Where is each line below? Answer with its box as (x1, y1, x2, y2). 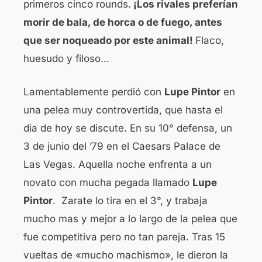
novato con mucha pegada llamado (23, 176, 192, 188)
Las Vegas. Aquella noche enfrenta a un (23, 158, 212, 170)
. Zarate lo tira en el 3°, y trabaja (53, 194, 208, 206)
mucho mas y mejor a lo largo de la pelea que (23, 212, 237, 225)
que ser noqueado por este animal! (23, 35, 195, 47)
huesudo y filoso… (23, 53, 109, 65)
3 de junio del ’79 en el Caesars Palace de (23, 140, 220, 152)
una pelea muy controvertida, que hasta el (23, 104, 223, 116)
